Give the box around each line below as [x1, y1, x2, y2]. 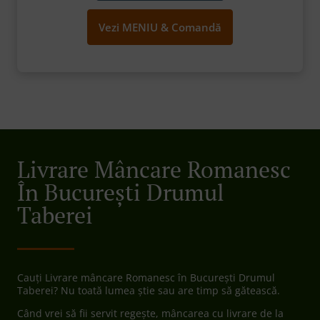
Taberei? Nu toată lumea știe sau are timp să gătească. [17, 284, 280, 298]
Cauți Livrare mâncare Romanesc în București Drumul [17, 271, 275, 285]
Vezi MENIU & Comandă [99, 20, 221, 35]
